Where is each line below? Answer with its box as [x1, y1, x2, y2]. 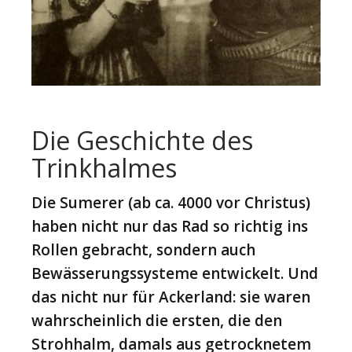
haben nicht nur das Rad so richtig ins [31, 215, 308, 236]
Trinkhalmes [31, 150, 177, 185]
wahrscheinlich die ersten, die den [31, 310, 282, 331]
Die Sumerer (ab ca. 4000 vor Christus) [31, 192, 310, 213]
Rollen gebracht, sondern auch [31, 239, 255, 260]
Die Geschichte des [31, 123, 253, 157]
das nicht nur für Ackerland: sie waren [31, 286, 310, 307]
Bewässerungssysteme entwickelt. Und [31, 262, 318, 284]
